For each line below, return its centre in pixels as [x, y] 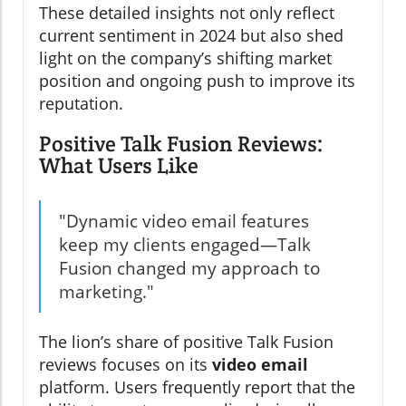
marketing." [106, 291]
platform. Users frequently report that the [197, 387]
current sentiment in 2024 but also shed [191, 35]
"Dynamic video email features [184, 221]
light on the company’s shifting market [185, 58]
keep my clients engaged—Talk [185, 244]
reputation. [81, 103]
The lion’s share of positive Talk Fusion [186, 341]
